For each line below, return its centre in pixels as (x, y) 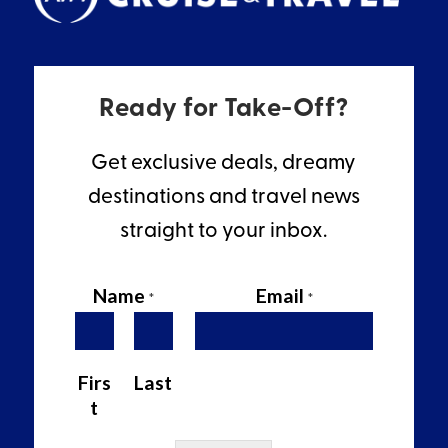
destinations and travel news (223, 197)
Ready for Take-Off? (224, 109)
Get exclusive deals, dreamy (224, 163)
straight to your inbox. (224, 231)
